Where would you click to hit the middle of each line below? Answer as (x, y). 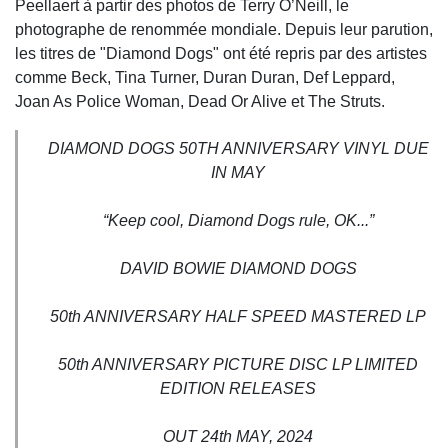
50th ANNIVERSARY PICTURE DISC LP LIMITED (238, 365)
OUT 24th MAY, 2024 (238, 437)
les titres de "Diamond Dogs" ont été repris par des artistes (221, 54)
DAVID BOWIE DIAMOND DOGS (238, 269)
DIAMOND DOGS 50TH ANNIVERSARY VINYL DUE (238, 149)
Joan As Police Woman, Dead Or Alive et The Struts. (200, 102)
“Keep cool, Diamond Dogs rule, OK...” (238, 221)
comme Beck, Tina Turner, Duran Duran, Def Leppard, (205, 78)
